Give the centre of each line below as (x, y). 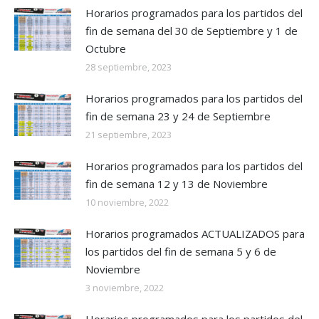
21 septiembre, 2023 (129, 135)
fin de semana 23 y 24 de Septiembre (178, 116)
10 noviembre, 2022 (127, 203)
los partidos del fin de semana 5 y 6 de (181, 252)
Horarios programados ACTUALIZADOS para (195, 234)
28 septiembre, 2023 (129, 67)
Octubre (106, 49)
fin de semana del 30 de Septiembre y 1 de (192, 31)
